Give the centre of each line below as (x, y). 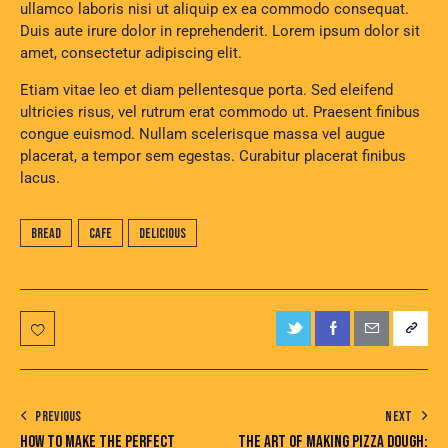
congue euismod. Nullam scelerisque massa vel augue (202, 134)
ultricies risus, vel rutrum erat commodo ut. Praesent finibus (220, 112)
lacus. (40, 178)
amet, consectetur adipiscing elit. (131, 53)
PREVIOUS (58, 416)
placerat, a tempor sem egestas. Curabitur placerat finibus (213, 156)
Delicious (163, 233)
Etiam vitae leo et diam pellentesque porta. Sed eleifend (206, 90)
